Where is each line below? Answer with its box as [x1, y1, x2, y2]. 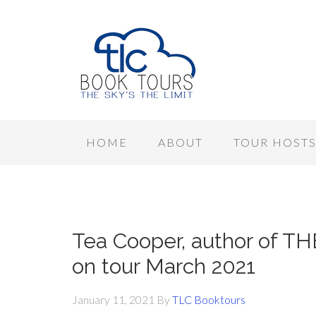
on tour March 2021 [72, 254, 255, 279]
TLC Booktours [172, 293, 245, 306]
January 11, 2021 [72, 293, 154, 306]
